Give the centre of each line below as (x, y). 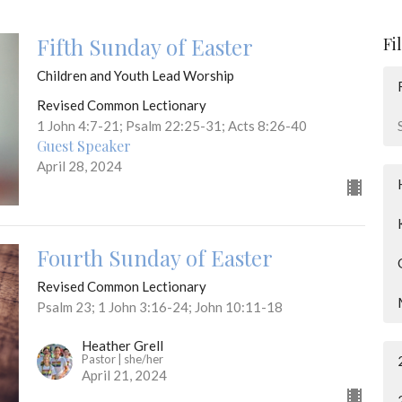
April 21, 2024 (124, 375)
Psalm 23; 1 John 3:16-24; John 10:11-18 (159, 307)
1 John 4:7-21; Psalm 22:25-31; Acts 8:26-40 (171, 126)
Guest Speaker (83, 146)
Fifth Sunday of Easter (144, 47)
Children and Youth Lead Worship (135, 76)
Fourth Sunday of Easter (154, 258)
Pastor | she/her (122, 358)
